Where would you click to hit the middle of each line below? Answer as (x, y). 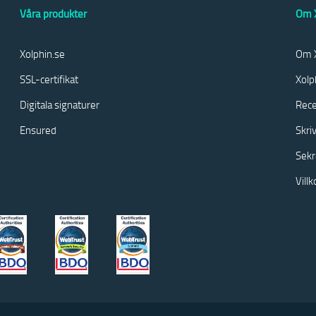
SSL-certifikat (49, 79)
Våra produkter (53, 14)
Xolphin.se (42, 54)
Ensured (38, 130)
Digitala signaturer (59, 104)
